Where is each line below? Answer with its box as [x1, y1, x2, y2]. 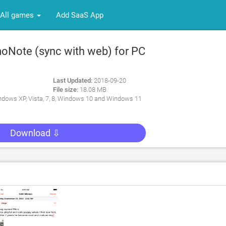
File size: [53, 86, 79, 93]
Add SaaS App [56, 11, 103, 20]
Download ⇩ [10, 128, 60, 138]
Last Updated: [53, 77, 93, 84]
